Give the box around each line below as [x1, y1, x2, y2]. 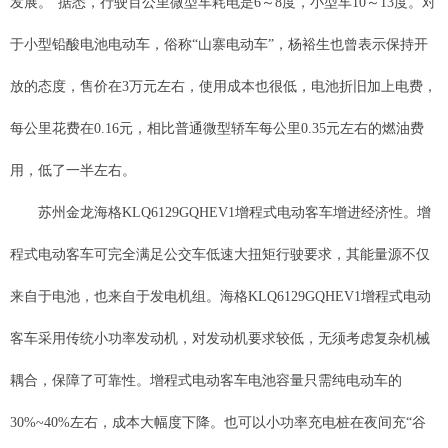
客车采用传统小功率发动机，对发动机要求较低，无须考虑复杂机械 [10, 331, 430, 346]
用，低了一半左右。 [10, 163, 136, 178]
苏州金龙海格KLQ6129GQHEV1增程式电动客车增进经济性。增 [10, 205, 431, 220]
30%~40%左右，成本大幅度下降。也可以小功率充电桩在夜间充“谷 [10, 415, 426, 430]
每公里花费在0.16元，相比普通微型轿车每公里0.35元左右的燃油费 [10, 121, 424, 136]
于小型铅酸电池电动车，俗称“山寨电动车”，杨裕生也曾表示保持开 [10, 37, 428, 52]
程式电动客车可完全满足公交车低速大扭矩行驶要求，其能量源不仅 [10, 247, 430, 262]
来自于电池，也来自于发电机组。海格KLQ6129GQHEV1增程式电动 [10, 289, 431, 304]
